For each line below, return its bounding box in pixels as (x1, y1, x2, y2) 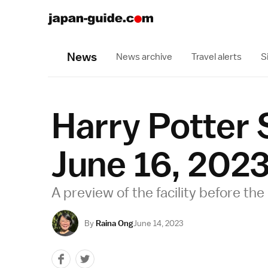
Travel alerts (191, 51, 242, 63)
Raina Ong (96, 217, 133, 229)
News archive (116, 51, 172, 63)
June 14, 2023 (133, 217, 183, 229)
